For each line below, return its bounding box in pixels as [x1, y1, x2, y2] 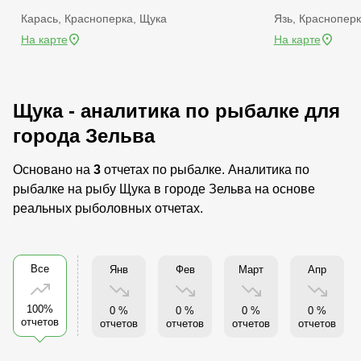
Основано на [13, 163, 93, 176]
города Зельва [13, 125, 155, 147]
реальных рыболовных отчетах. [13, 201, 203, 215]
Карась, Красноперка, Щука [21, 12, 167, 25]
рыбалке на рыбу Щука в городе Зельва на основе [13, 182, 315, 196]
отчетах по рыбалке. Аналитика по [101, 163, 309, 176]
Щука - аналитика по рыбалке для [13, 100, 340, 122]
